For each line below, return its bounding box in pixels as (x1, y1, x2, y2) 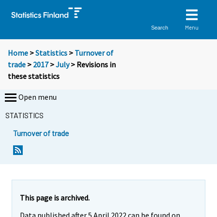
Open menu (18, 92, 57, 102)
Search (151, 24, 169, 31)
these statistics (8, 71, 60, 81)
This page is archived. (20, 192, 90, 202)
